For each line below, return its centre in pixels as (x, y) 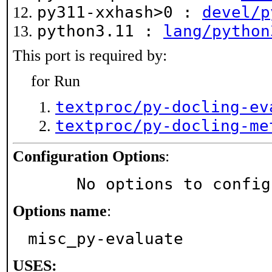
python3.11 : (100, 31)
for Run (56, 81)
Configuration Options (89, 156)
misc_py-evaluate (106, 239)
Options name (60, 211)
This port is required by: (90, 56)
